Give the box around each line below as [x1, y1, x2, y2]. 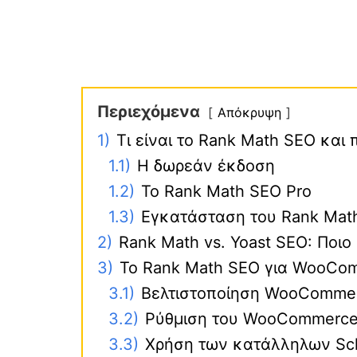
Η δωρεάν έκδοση [137, 156, 275, 176]
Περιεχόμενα [97, 102, 200, 122]
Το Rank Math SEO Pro [141, 182, 312, 202]
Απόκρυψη [218, 104, 281, 121]
